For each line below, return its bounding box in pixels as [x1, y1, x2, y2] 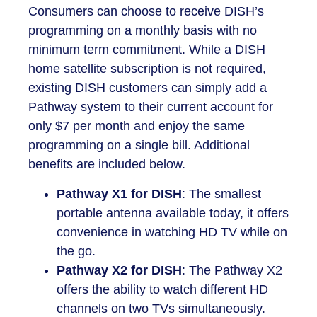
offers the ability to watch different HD [57, 282, 268, 296]
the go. [57, 243, 96, 258]
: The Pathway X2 [182, 263, 282, 277]
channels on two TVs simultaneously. [57, 301, 265, 316]
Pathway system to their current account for [28, 100, 273, 115]
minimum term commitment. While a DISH [28, 42, 265, 57]
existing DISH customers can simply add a [28, 81, 267, 96]
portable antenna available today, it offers [57, 205, 289, 220]
